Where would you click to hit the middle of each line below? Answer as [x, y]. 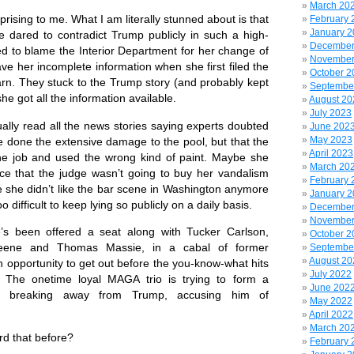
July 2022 [331, 274]
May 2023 [331, 140]
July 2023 [331, 113]
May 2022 [331, 301]
